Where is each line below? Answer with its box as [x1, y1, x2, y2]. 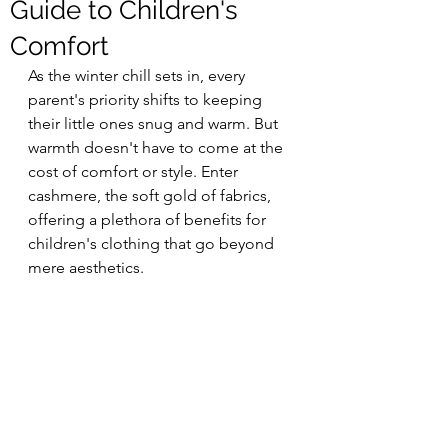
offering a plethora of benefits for [28, 209, 270, 229]
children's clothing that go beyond [28, 233, 278, 253]
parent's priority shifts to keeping [28, 89, 266, 109]
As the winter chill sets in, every [28, 65, 249, 85]
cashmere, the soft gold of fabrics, [28, 185, 275, 205]
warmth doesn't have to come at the [28, 137, 287, 157]
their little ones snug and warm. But [28, 113, 282, 133]
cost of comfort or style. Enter [28, 161, 242, 181]
